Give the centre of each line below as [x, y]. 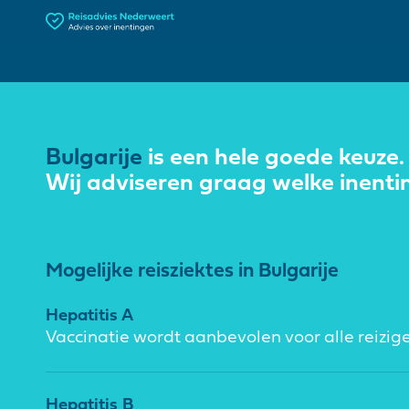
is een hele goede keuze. [273, 158]
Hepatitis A [89, 316]
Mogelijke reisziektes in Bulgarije [192, 272]
